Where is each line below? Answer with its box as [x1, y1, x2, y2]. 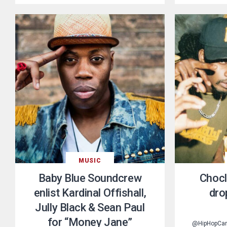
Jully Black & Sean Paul [35, 201, 145, 214]
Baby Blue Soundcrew [38, 172, 142, 185]
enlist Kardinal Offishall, [33, 186, 146, 200]
